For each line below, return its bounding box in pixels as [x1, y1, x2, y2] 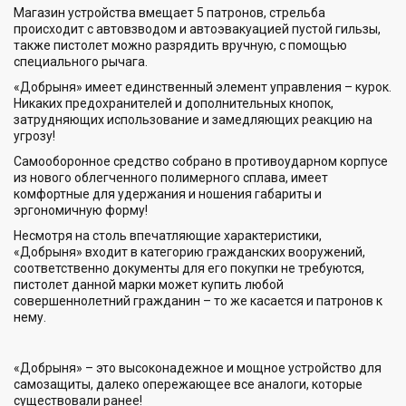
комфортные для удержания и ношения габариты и [14, 186, 322, 201]
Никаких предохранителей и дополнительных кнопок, [14, 95, 333, 111]
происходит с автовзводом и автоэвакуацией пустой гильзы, [14, 21, 381, 36]
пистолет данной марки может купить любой [14, 276, 284, 292]
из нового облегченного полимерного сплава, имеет [14, 169, 328, 185]
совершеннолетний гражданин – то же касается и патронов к [14, 293, 382, 308]
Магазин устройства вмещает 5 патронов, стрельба [14, 5, 325, 20]
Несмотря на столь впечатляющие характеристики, [14, 227, 322, 243]
